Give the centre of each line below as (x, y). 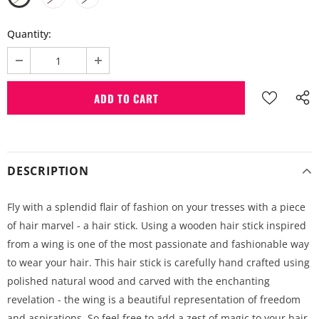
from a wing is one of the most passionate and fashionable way (158, 244)
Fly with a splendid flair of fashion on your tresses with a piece (156, 207)
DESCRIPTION (48, 171)
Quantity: (29, 34)
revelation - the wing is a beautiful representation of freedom (154, 300)
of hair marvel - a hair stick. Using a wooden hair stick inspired (157, 226)
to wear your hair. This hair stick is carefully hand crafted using (158, 263)
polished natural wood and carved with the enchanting (138, 281)
